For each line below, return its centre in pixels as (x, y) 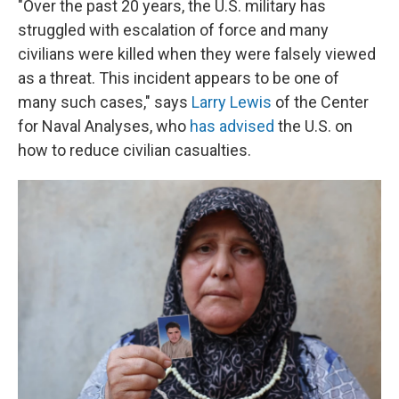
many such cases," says (103, 102)
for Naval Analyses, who (104, 126)
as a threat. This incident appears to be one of (179, 78)
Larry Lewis (230, 102)
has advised (232, 126)
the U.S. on (313, 126)
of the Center (320, 102)
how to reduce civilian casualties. (134, 150)
